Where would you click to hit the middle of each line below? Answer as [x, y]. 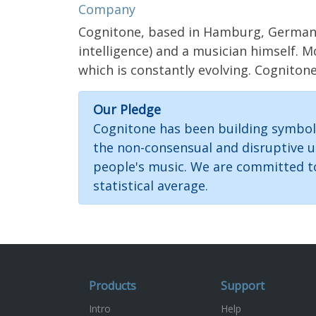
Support [243, 285]
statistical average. [151, 185]
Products [113, 285]
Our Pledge [127, 109]
